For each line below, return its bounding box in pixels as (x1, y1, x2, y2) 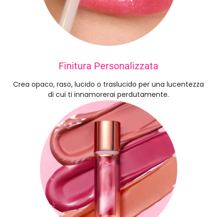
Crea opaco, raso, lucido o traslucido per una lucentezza (13, 79, 204, 89)
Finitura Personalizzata (59, 60, 158, 72)
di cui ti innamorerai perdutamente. (48, 89, 169, 99)
